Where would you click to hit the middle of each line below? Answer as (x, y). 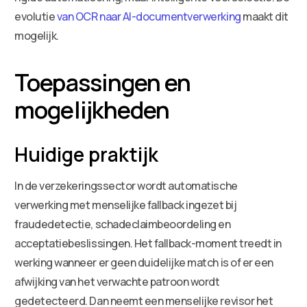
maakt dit (265, 16)
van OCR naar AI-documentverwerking (149, 16)
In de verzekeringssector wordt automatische (126, 185)
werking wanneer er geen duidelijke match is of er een (144, 262)
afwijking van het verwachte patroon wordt (117, 281)
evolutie (36, 16)
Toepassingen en (103, 82)
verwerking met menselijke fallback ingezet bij (126, 205)
